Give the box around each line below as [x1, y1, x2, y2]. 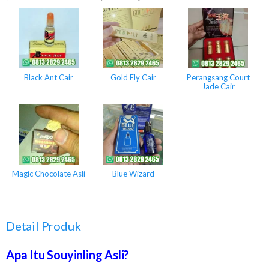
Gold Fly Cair [110, 73, 156, 82]
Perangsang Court [186, 73, 250, 82]
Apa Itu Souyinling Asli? [6, 247, 130, 262]
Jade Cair [201, 82, 235, 91]
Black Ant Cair [23, 73, 73, 82]
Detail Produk [6, 219, 81, 234]
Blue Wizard [112, 169, 154, 178]
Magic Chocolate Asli [11, 169, 85, 178]
